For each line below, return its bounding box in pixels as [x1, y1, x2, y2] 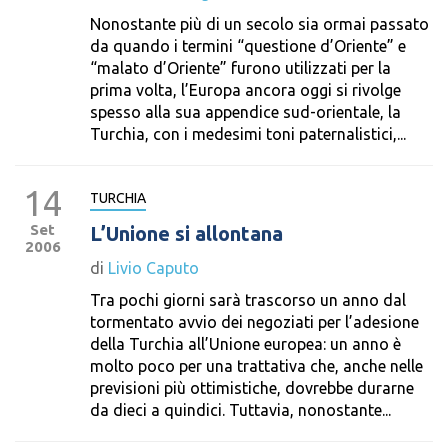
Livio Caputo [108, 259, 199, 277]
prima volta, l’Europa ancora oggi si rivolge [90, 81, 401, 99]
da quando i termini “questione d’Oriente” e [90, 37, 406, 55]
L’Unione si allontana [90, 222, 283, 245]
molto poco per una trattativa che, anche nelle [90, 357, 423, 375]
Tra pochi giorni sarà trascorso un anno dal [90, 291, 406, 309]
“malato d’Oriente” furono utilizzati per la [90, 59, 391, 77]
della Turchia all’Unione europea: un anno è [90, 335, 401, 353]
